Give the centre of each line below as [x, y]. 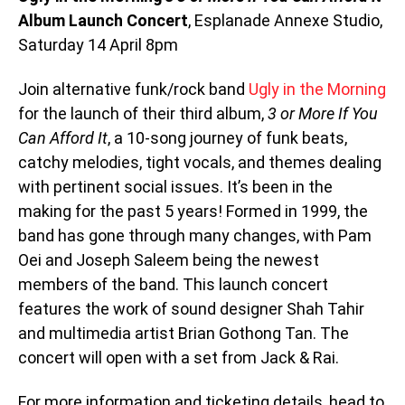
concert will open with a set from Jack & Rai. [179, 358]
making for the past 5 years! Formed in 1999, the [193, 211]
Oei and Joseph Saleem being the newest [169, 260]
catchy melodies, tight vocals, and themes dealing [200, 162]
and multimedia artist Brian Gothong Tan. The [184, 333]
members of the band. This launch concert [173, 284]
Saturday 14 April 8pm [98, 45]
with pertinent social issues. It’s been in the [175, 187]
